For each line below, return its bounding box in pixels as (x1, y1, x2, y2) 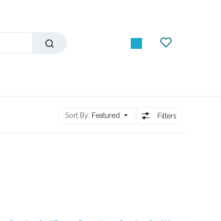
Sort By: (65, 111, 90, 120)
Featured (92, 111, 120, 120)
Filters (157, 112, 177, 120)
